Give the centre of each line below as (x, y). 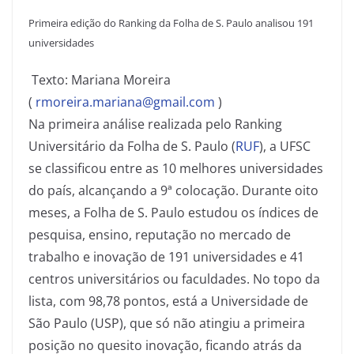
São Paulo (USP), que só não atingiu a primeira (167, 323)
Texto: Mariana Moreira (100, 80)
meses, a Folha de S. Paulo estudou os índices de (173, 213)
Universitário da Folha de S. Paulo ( (132, 146)
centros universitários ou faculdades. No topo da (174, 279)
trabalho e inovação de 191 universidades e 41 (166, 257)
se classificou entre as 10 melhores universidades (176, 168)
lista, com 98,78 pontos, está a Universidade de (168, 301)
